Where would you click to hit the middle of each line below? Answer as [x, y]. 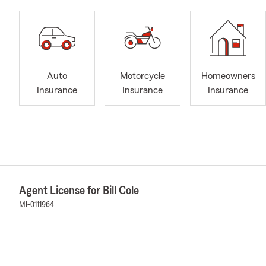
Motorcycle [142, 76]
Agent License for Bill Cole [79, 191]
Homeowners [228, 76]
